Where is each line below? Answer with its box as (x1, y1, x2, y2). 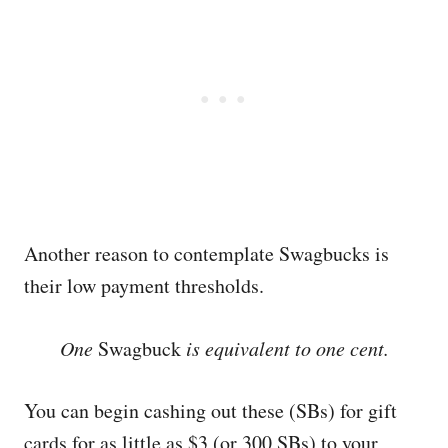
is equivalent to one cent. (180, 335, 389, 361)
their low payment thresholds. (24, 272, 264, 299)
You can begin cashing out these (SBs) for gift (24, 397, 397, 424)
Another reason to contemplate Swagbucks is (24, 240, 389, 267)
